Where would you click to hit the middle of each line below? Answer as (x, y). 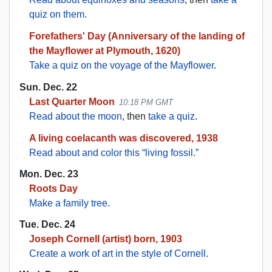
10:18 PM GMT (146, 102)
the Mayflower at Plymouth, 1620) (105, 51)
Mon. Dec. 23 (49, 174)
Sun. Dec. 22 (48, 87)
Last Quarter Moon (72, 101)
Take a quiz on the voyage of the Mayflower (121, 66)
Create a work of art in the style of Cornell (117, 254)
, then (135, 116)
